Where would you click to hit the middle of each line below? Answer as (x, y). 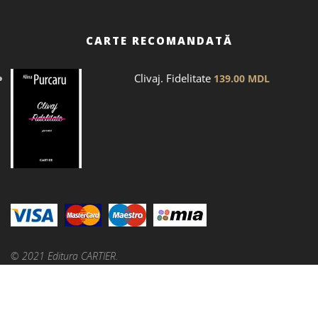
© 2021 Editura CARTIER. (64, 256)
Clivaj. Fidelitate (172, 78)
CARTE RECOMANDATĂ (159, 40)
